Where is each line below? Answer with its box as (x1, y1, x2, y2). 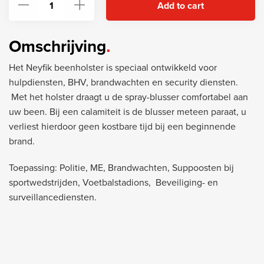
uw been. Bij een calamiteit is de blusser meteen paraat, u (8, 106, 246, 118)
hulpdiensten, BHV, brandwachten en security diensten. (8, 77, 238, 89)
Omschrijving (8, 37, 106, 57)
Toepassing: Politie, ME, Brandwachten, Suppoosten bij (8, 162, 234, 174)
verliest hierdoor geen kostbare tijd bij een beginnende (8, 121, 236, 133)
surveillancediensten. (8, 192, 97, 204)
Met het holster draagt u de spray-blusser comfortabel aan (8, 91, 248, 104)
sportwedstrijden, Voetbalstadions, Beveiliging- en (8, 177, 218, 189)
